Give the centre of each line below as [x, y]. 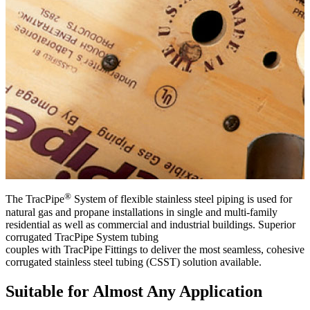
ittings [124, 249]
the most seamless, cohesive [243, 249]
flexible [137, 199]
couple [20, 249]
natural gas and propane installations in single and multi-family [142, 212]
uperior [280, 224]
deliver [166, 249]
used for [273, 199]
